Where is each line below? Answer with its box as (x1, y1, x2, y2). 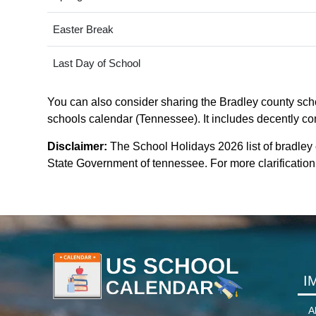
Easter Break (52, 23, 114, 36)
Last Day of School (52, 57, 140, 70)
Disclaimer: (47, 140, 107, 153)
